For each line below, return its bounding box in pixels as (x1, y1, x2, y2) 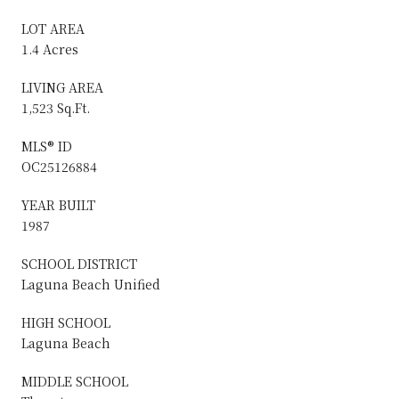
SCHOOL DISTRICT (21, 254, 137, 273)
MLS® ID (21, 136, 72, 155)
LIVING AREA (21, 77, 103, 96)
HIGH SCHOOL (21, 313, 110, 331)
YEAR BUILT (21, 195, 95, 214)
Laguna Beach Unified (21, 274, 160, 293)
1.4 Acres (21, 39, 78, 58)
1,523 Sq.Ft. (21, 98, 90, 117)
